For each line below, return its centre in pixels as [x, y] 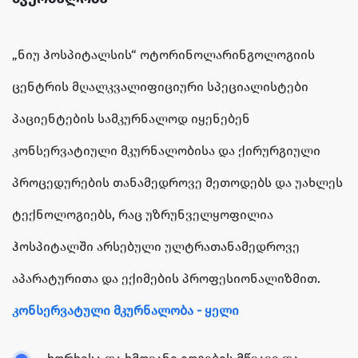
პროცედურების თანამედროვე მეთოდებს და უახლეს [177, 183]
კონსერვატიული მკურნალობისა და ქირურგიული [166, 151]
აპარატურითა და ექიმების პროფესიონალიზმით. [166, 279]
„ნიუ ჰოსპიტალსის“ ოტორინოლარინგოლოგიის [163, 55]
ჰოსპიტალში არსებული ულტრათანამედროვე [156, 247]
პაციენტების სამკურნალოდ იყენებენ [131, 119]
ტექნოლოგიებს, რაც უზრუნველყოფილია [143, 215]
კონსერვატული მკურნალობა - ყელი [125, 311]
